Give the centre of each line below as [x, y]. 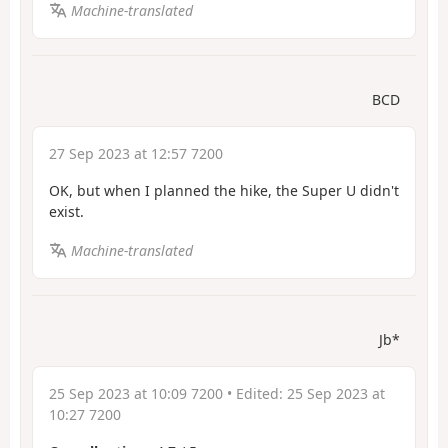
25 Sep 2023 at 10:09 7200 [136, 394]
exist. [66, 212]
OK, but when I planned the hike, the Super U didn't [224, 191]
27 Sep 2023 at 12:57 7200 [136, 154]
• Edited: [255, 394]
